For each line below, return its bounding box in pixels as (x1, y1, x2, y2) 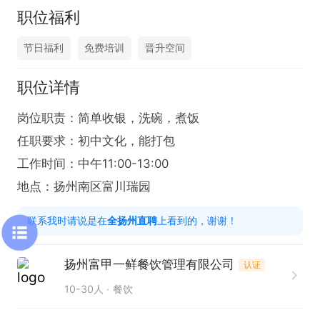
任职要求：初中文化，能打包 (16, 134, 175, 149)
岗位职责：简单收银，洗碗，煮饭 (16, 111, 199, 126)
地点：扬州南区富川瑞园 (16, 179, 151, 194)
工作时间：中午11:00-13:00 (16, 156, 169, 171)
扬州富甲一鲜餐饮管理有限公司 (64, 257, 234, 272)
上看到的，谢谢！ (157, 214, 238, 226)
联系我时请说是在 (27, 214, 108, 226)
